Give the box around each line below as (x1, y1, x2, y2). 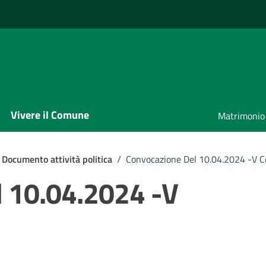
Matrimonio (218, 109, 265, 123)
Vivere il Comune (11, 107, 89, 123)
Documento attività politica (2, 152, 112, 166)
